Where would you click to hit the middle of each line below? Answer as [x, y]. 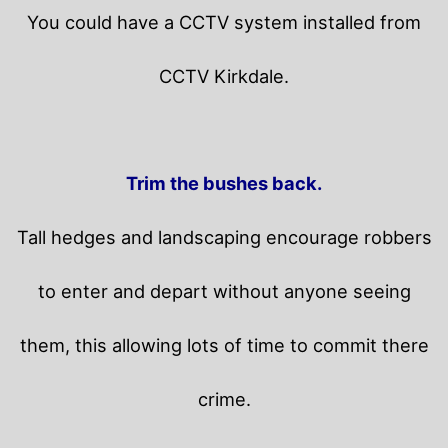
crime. [224, 398]
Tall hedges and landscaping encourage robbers [224, 236]
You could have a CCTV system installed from [224, 21]
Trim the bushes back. [224, 182]
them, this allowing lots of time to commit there [224, 344]
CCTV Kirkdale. [224, 75]
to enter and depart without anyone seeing [224, 290]
